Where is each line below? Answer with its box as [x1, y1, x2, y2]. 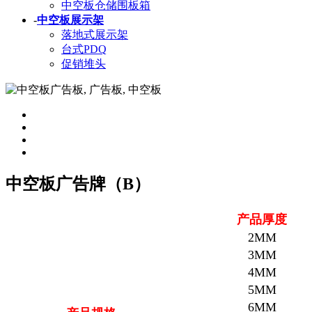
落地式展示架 [61, 29, 128, 41]
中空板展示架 [37, 14, 104, 26]
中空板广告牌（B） [6, 175, 150, 194]
